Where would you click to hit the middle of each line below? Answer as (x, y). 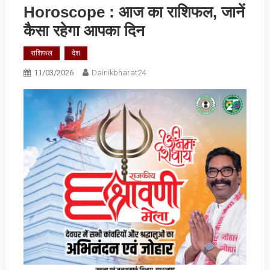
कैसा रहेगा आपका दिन (84, 31)
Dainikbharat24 (118, 73)
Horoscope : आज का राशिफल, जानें (134, 12)
